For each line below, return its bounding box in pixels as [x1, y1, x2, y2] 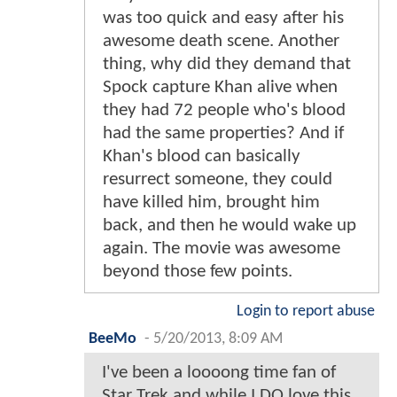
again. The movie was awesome [103, 238, 340, 258]
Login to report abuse [237, 303, 375, 319]
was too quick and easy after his [103, 8, 344, 27]
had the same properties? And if [103, 123, 344, 143]
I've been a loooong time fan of [102, 362, 336, 382]
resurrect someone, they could [103, 169, 332, 189]
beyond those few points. [103, 261, 292, 281]
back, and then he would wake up [103, 215, 356, 235]
